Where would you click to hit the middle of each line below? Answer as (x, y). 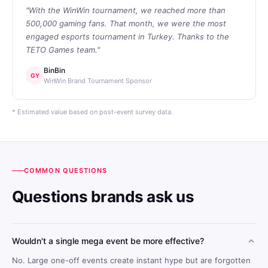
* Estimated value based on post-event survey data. (92, 112)
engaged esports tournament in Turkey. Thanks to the (127, 36)
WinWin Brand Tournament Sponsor (98, 80)
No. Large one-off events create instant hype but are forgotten (131, 260)
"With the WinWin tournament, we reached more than (126, 10)
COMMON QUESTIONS (66, 170)
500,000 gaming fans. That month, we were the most (126, 23)
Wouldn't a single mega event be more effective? (108, 240)
